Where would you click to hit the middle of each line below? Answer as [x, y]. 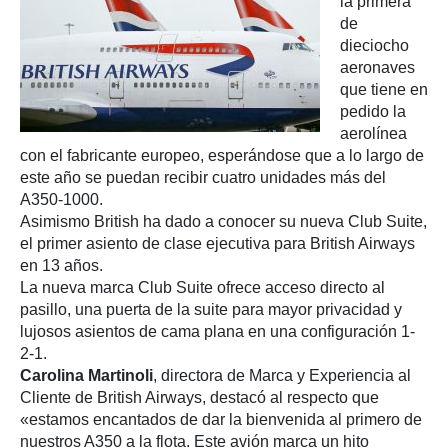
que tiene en [384, 89]
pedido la [373, 111]
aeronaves [377, 67]
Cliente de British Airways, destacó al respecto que [199, 397]
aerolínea [373, 133]
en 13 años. [61, 265]
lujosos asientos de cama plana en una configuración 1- [217, 331]
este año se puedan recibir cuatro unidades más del [203, 177]
